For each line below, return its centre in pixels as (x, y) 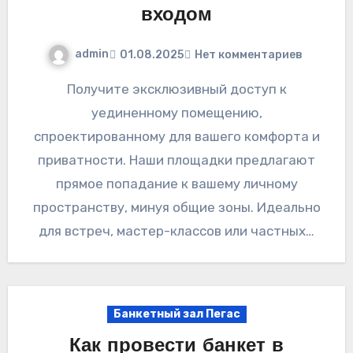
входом (176, 16)
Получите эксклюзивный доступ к (71, 89)
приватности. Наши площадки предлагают (176, 160)
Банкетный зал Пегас (176, 314)
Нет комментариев (248, 54)
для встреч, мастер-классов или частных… (176, 231)
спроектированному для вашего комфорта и (176, 137)
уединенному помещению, (176, 113)
